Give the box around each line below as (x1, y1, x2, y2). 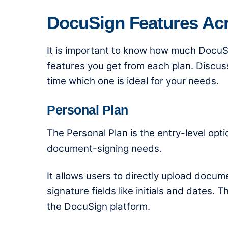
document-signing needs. (47, 142, 162, 154)
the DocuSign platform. (47, 201, 150, 213)
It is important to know (47, 44, 150, 56)
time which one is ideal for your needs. (47, 75, 219, 87)
